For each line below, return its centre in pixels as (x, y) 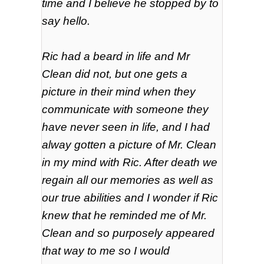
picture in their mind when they (119, 91)
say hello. (66, 21)
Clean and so (77, 233)
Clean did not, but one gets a (115, 74)
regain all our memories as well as (128, 180)
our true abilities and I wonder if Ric (130, 197)
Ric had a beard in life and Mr (116, 56)
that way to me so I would (106, 250)
